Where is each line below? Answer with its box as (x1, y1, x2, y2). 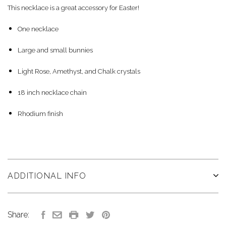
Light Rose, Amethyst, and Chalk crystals (18, 67, 140, 75)
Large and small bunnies (18, 46, 93, 54)
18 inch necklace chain (18, 88, 87, 96)
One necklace (18, 25, 59, 33)
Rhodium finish (18, 109, 63, 118)
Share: (8, 210, 29, 220)
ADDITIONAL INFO (8, 171, 87, 181)
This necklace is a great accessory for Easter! (8, 4, 139, 12)
